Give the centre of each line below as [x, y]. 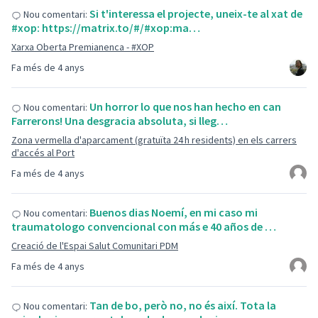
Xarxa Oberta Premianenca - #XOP [83, 47]
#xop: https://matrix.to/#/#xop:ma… [106, 28]
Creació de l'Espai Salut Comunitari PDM [95, 246]
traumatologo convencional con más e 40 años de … [144, 226]
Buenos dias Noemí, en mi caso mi [174, 212]
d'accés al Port [43, 153]
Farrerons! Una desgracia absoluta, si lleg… [120, 121]
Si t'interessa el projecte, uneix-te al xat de [196, 13]
